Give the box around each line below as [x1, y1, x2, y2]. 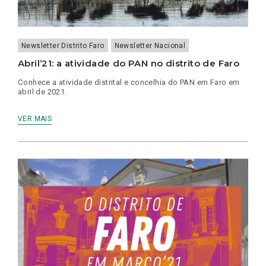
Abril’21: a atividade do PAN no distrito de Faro [18, 58, 240, 69]
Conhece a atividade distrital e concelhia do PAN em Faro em [18, 78, 240, 87]
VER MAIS [18, 115, 52, 123]
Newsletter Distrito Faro [21, 42, 104, 50]
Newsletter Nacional [114, 42, 186, 50]
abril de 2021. [18, 87, 67, 97]
